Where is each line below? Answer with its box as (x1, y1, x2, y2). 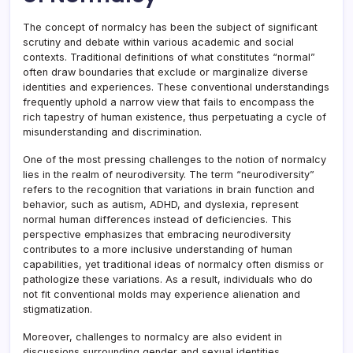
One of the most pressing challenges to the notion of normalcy (23, 154, 326, 166)
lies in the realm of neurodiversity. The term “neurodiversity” (23, 169, 314, 181)
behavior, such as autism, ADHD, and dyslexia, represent (23, 199, 299, 211)
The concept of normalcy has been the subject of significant (23, 21, 318, 34)
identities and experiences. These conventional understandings (23, 81, 329, 94)
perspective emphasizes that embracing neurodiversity (23, 229, 291, 241)
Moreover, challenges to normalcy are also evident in (23, 331, 282, 344)
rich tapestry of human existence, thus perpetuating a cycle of (23, 111, 326, 124)
